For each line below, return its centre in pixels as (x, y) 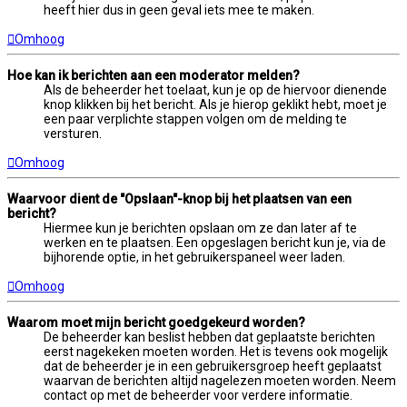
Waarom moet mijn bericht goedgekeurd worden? (156, 322)
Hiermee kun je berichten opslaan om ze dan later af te (200, 228)
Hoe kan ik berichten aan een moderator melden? (154, 75)
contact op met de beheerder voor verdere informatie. (198, 395)
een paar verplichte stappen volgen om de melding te (195, 119)
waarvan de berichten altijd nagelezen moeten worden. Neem (220, 380)
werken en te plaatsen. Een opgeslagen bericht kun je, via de (215, 242)
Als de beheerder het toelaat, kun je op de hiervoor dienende (215, 89)
